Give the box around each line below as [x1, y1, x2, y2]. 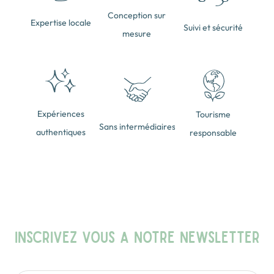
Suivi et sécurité [183, 22, 243, 34]
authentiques [35, 127, 86, 138]
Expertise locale [30, 17, 91, 29]
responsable [190, 127, 237, 139]
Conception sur [108, 10, 166, 21]
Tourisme [196, 109, 231, 120]
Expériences [37, 108, 84, 120]
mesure [122, 28, 152, 40]
